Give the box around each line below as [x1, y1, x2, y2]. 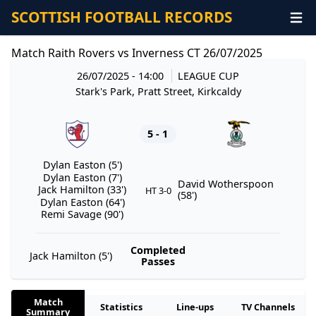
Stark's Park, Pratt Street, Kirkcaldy [75, 84, 241, 98]
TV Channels [241, 300, 295, 313]
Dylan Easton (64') [39, 195, 125, 209]
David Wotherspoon [177, 177, 274, 191]
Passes [141, 254, 175, 268]
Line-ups [176, 300, 214, 313]
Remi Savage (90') [41, 207, 123, 221]
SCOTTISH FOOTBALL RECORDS [11, 7, 232, 28]
